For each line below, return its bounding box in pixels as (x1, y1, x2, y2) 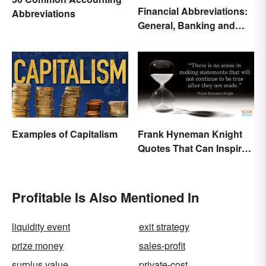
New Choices (138, 155, 197, 169)
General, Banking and (138, 18, 235, 33)
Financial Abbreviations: (138, 4, 248, 18)
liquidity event (12, 219, 70, 233)
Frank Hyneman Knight (138, 126, 242, 141)
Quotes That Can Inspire (138, 141, 247, 155)
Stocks (138, 33, 169, 47)
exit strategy (139, 219, 189, 233)
